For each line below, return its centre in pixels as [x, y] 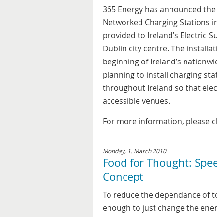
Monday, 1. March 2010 [134, 151]
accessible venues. [136, 101]
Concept [123, 177]
